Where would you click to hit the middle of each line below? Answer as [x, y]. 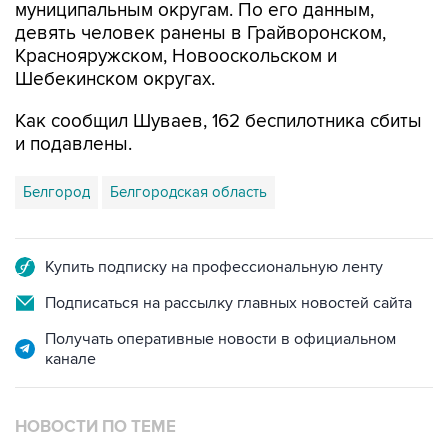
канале [70, 359]
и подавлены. [73, 144]
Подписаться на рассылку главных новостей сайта [228, 303]
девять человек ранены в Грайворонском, [200, 33]
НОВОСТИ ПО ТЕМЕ [95, 427]
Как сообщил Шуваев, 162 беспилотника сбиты [218, 121]
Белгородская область [188, 192]
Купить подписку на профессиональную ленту [214, 267]
